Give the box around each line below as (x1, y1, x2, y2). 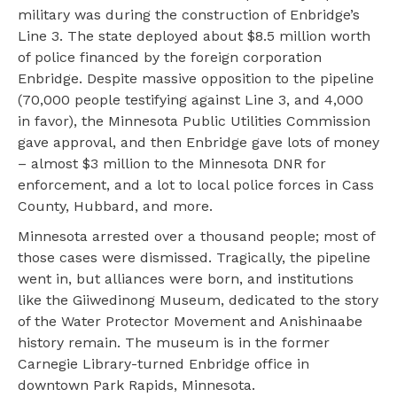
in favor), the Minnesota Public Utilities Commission (18, 113, 370, 130)
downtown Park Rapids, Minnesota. (18, 377, 255, 394)
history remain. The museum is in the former (18, 334, 330, 352)
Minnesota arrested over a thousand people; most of (18, 228, 375, 245)
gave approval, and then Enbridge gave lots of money (18, 134, 379, 152)
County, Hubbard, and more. (18, 198, 213, 215)
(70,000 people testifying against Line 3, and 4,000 (18, 91, 363, 109)
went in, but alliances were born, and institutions (18, 270, 354, 288)
